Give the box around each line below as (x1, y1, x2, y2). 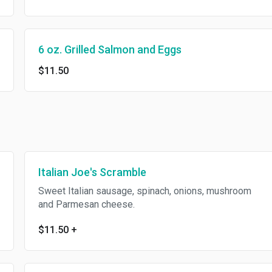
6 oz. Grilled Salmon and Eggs (38, 43, 182, 56)
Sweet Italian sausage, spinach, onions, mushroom (38, 185, 251, 197)
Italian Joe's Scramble (38, 166, 146, 178)
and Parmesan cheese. (38, 199, 135, 210)
